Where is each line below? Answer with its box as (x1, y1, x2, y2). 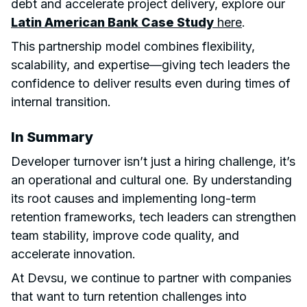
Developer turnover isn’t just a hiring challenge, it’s (11, 153, 295, 169)
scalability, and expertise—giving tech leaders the (11, 57, 290, 72)
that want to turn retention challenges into (11, 288, 247, 304)
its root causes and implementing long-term (11, 191, 256, 206)
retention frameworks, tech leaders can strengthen (11, 209, 296, 224)
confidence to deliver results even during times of (11, 75, 291, 90)
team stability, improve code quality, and (11, 228, 239, 243)
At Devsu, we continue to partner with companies (11, 270, 291, 285)
